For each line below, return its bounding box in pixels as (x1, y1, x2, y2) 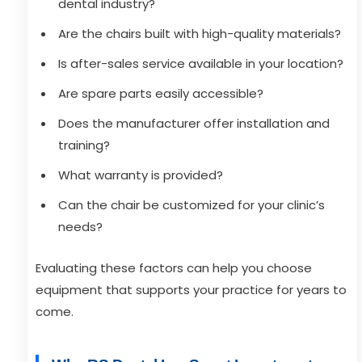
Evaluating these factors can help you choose (36, 259, 312, 276)
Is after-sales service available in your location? (58, 55, 343, 72)
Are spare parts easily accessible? (58, 85, 263, 102)
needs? (58, 218, 103, 235)
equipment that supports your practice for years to (36, 281, 347, 298)
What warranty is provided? (58, 166, 223, 183)
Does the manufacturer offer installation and (58, 115, 330, 132)
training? (58, 137, 110, 154)
